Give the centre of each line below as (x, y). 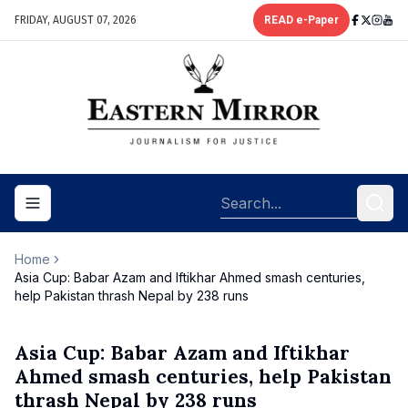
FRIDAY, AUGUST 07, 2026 (76, 20)
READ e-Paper (301, 20)
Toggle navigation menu (109, 210)
